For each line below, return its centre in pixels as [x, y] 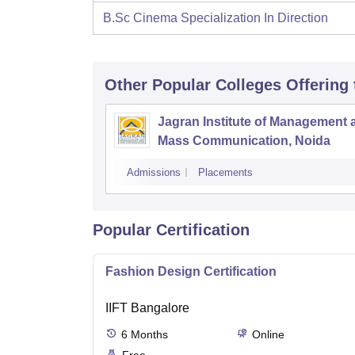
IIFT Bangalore [147, 307]
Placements [225, 172]
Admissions [154, 172]
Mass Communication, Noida [244, 140]
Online [268, 334]
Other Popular [158, 84]
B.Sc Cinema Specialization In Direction [216, 17]
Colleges [248, 84]
